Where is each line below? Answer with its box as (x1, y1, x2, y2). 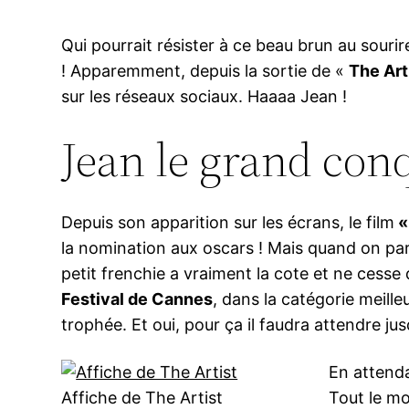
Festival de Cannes (61, 289, 214, 309)
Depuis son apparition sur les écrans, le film (61, 213, 395, 233)
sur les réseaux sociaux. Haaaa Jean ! (61, 87, 348, 107)
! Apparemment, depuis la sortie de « (61, 61, 350, 81)
